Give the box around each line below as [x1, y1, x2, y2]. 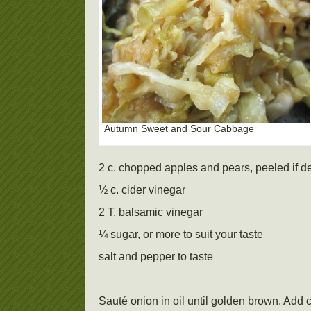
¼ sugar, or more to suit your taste [99, 228, 263, 240]
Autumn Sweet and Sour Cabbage [104, 123, 254, 134]
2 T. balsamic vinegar [99, 206, 203, 218]
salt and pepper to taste [99, 251, 213, 262]
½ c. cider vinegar [99, 184, 185, 196]
